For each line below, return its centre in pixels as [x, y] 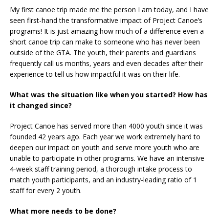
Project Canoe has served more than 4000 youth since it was [106, 126]
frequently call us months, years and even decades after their [106, 63]
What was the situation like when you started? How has [109, 94]
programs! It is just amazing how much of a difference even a [107, 31]
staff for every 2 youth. [46, 190]
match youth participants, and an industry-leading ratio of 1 [103, 179]
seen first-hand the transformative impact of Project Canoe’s [106, 20]
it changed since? [41, 105]
